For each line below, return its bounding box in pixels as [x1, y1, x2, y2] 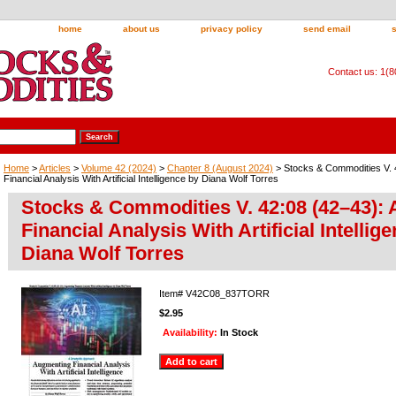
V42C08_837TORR [186, 287, 270, 299]
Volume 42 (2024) [81, 162, 156, 173]
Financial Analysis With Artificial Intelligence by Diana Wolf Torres [4, 172, 278, 184]
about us [123, 24, 160, 34]
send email [303, 24, 351, 34]
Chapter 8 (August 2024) [167, 162, 273, 173]
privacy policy [201, 24, 263, 34]
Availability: [163, 326, 220, 338]
